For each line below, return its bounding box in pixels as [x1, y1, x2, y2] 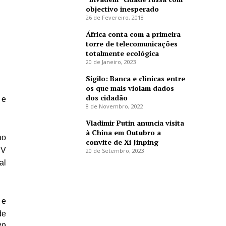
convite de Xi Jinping [85, 137, 158, 147]
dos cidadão [85, 93, 128, 103]
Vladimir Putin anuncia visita [85, 118, 184, 128]
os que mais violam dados [85, 83, 174, 93]
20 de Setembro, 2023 [85, 147, 144, 155]
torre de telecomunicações [85, 39, 178, 49]
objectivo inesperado [85, 4, 159, 14]
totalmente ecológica [85, 48, 159, 59]
